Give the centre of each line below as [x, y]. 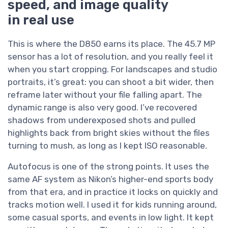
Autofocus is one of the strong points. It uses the [108, 167]
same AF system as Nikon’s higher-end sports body [110, 179]
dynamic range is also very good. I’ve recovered [102, 108]
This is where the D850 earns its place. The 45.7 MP [111, 44]
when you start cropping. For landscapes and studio [112, 69]
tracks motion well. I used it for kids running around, [112, 205]
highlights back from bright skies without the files [109, 133]
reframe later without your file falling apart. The [105, 95]
